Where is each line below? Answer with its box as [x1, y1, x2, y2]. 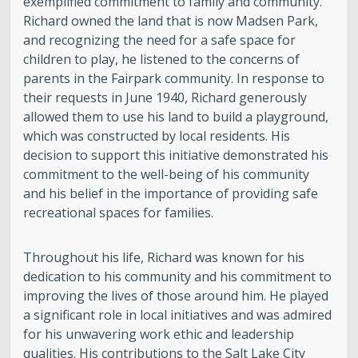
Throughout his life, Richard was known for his [23, 248, 305, 266]
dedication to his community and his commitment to [23, 267, 332, 285]
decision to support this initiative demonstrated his [23, 145, 329, 164]
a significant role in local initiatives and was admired [23, 305, 332, 324]
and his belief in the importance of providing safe [23, 184, 319, 202]
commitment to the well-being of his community [23, 165, 310, 183]
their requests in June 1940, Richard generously [23, 88, 308, 106]
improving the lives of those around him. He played [23, 286, 329, 304]
